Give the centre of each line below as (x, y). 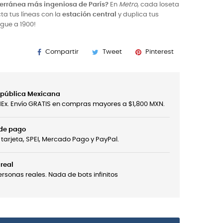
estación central (89, 15)
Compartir (62, 52)
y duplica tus (138, 15)
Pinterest (160, 52)
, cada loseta (158, 5)
